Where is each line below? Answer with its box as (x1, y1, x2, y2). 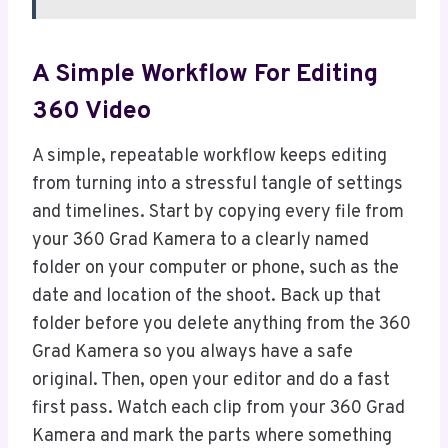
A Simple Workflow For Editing (32, 58, 378, 91)
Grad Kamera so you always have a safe (32, 341, 353, 365)
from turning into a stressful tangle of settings (32, 173, 403, 197)
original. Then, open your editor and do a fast (32, 369, 390, 393)
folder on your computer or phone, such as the (32, 257, 399, 281)
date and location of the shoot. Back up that (32, 285, 381, 309)
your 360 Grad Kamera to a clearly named (32, 229, 369, 253)
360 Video (32, 95, 151, 128)
